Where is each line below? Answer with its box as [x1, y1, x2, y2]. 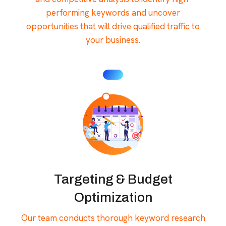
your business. [86, 34, 140, 45]
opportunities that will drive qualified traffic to [26, 20, 200, 32]
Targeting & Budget [53, 172, 173, 186]
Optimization [74, 190, 152, 204]
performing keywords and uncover [46, 7, 180, 18]
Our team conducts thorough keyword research [21, 212, 205, 223]
